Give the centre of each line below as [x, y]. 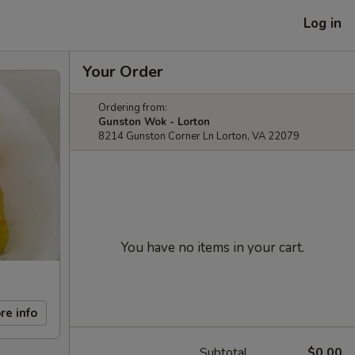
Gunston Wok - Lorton [154, 122]
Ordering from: [133, 108]
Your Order [123, 72]
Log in [323, 23]
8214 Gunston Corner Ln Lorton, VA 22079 [199, 136]
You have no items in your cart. [212, 248]
